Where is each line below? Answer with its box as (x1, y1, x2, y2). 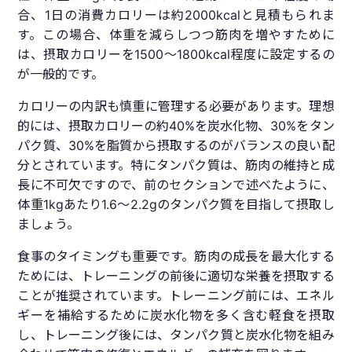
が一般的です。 (17, 66, 104, 82)
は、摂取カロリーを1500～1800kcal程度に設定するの (17, 46, 335, 63)
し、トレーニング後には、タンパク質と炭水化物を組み (17, 327, 335, 343)
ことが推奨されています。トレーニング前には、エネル (17, 288, 335, 304)
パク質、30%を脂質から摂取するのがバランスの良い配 (17, 137, 335, 154)
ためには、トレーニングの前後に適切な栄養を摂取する (17, 268, 335, 284)
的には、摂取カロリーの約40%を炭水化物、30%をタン (17, 118, 335, 134)
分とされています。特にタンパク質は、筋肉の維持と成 (17, 157, 335, 174)
